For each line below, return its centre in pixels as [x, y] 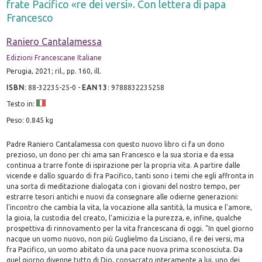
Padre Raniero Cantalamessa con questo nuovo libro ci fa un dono [116, 144]
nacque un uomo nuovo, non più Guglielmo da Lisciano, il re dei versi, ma [126, 239]
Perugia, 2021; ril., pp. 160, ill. [54, 71]
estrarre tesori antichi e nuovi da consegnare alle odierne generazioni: [123, 196]
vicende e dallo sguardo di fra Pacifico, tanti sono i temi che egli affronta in [130, 175]
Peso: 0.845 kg [30, 120]
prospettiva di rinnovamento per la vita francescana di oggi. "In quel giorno [130, 228]
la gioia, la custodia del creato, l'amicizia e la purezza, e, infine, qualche [124, 218]
